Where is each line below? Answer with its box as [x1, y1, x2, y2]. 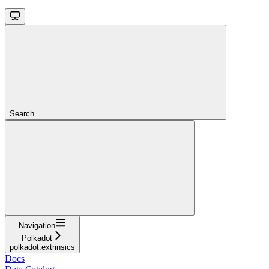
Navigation [19, 220, 55, 230]
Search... [10, 109, 41, 118]
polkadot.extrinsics [10, 242, 75, 252]
